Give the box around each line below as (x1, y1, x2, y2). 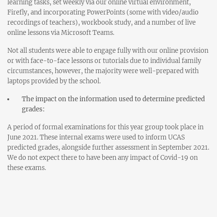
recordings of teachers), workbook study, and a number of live (7, 18, 196, 27)
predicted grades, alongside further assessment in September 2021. (7, 143, 209, 152)
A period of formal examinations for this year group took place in (7, 123, 203, 131)
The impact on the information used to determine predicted (22, 95, 205, 103)
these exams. (7, 164, 46, 172)
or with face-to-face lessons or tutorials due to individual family (7, 57, 201, 65)
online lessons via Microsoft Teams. (7, 29, 114, 37)
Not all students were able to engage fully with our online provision (7, 46, 208, 55)
